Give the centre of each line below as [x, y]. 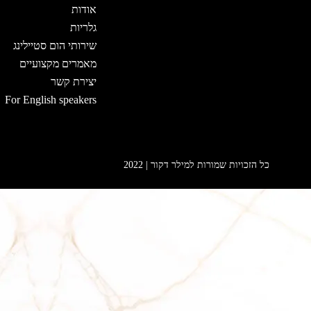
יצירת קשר [74, 81]
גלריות [84, 27]
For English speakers [51, 99]
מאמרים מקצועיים [58, 63]
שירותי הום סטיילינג [55, 45]
